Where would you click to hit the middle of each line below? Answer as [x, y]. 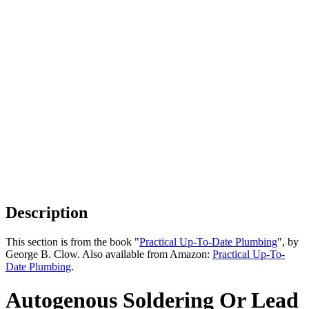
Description [47, 212]
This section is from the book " [72, 241]
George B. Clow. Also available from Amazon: [109, 254]
